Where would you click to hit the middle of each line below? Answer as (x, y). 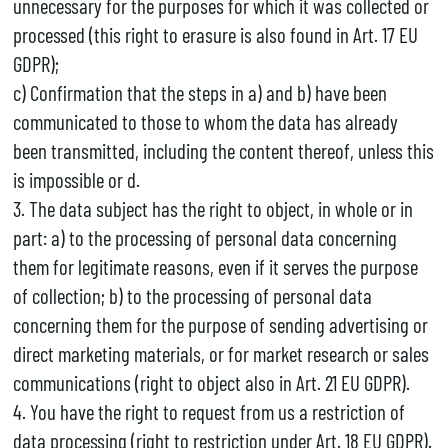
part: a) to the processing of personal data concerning (204, 237)
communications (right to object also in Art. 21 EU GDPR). (211, 382)
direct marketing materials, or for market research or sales (220, 353)
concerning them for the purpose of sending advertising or (220, 324)
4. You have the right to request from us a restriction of (208, 411)
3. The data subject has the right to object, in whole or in (212, 208)
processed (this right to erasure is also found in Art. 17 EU (215, 34)
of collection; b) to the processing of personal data (192, 295)
